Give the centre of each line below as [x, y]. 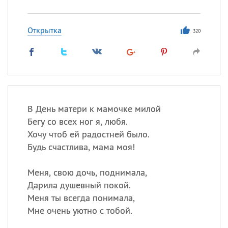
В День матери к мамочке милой [94, 109]
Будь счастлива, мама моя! [81, 147]
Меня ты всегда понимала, [81, 198]
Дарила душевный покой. [79, 185]
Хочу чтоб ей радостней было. [88, 134]
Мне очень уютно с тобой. [80, 210]
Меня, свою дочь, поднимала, [87, 172]
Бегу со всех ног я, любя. [77, 121]
